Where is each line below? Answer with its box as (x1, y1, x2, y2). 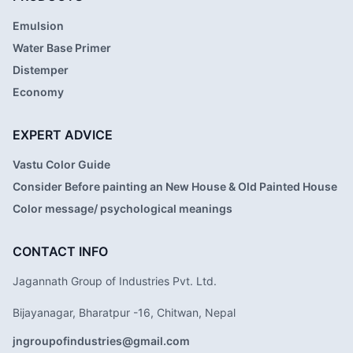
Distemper (13, 63, 69, 76)
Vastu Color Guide (13, 158, 110, 171)
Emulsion (13, 19, 64, 32)
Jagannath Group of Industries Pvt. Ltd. (13, 274, 217, 288)
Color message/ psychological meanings (13, 202, 232, 215)
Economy (13, 85, 64, 98)
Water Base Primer (13, 41, 111, 54)
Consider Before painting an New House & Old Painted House (13, 180, 337, 193)
